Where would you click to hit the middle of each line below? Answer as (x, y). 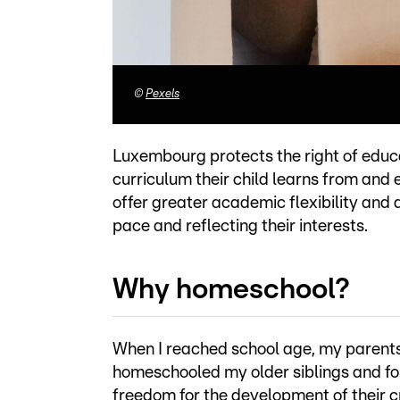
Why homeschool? (231, 289)
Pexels (162, 94)
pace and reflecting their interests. (240, 226)
